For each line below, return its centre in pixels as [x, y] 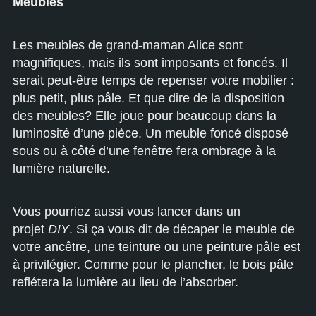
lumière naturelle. [61, 169]
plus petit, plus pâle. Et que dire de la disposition [148, 98]
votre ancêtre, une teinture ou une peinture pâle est [157, 247]
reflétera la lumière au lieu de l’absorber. [126, 282]
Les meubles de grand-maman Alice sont [128, 45]
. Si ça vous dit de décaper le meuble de [182, 229]
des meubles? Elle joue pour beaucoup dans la [145, 116]
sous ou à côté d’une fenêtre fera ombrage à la [144, 151]
